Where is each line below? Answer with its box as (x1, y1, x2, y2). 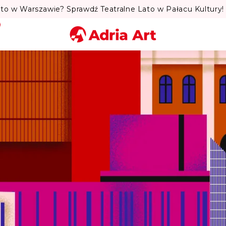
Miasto (145, 63, 169, 74)
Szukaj (96, 120, 122, 130)
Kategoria (145, 91, 178, 102)
